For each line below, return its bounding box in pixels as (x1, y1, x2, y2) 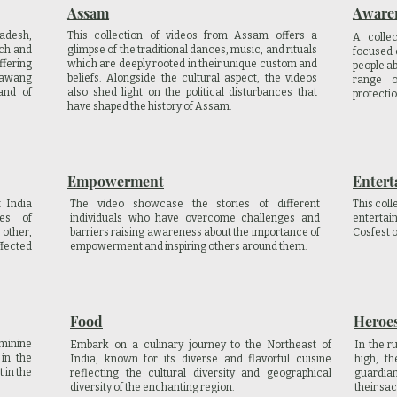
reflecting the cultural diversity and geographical (70, 367, 331, 379)
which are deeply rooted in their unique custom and (67, 58, 317, 70)
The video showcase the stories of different (70, 198, 320, 210)
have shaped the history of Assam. (67, 100, 232, 113)
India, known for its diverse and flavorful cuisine (70, 353, 331, 365)
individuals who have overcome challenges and (70, 212, 320, 224)
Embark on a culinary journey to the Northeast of (70, 339, 331, 351)
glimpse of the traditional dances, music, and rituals (67, 43, 317, 56)
